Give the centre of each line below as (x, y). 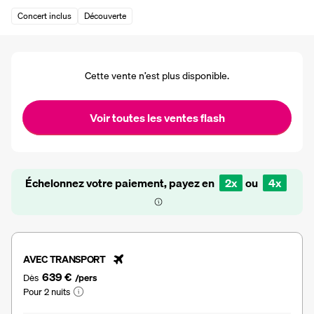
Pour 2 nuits (47, 291)
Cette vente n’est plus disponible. (157, 75)
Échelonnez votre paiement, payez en (121, 183)
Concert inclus (45, 15)
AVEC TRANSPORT (64, 259)
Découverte (105, 15)
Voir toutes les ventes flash (157, 117)
